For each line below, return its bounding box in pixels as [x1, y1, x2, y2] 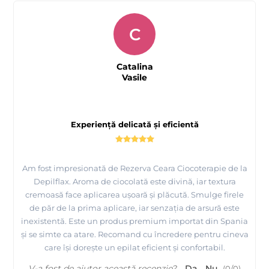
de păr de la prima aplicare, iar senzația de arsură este [29, 202, 240, 213]
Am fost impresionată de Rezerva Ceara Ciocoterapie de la [22, 163, 247, 173]
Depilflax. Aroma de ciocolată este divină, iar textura [33, 176, 236, 186]
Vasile [122, 71, 147, 83]
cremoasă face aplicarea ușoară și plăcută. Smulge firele [25, 189, 244, 199]
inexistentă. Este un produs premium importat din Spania [21, 216, 248, 226]
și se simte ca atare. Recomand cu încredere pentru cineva [20, 229, 249, 239]
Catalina [116, 61, 153, 72]
